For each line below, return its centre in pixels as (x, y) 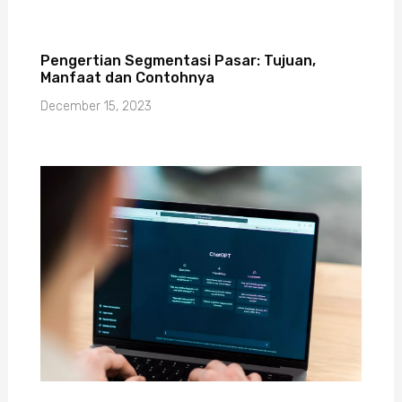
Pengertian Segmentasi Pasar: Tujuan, (178, 61)
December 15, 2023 (96, 107)
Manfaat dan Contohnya (127, 78)
